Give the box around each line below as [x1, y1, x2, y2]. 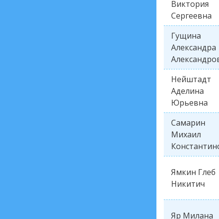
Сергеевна [171, 10, 212, 21]
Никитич [171, 178, 205, 189]
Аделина [171, 86, 204, 96]
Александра [171, 42, 216, 53]
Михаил [171, 129, 201, 140]
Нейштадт [171, 74, 211, 85]
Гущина [171, 30, 201, 41]
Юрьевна [171, 97, 208, 108]
